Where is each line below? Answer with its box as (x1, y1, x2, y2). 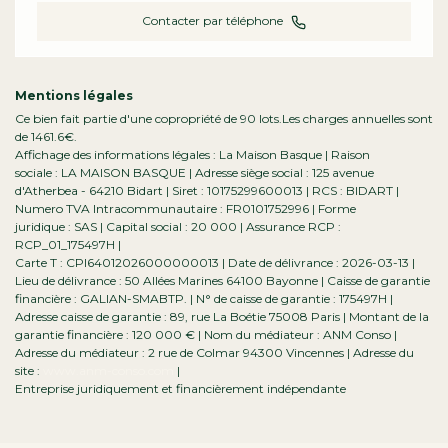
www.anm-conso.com (43, 362, 174, 378)
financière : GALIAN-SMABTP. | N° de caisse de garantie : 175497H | (15, 290, 393, 306)
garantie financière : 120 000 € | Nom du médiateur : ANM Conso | (15, 326, 397, 342)
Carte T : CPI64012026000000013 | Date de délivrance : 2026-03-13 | (15, 254, 415, 270)
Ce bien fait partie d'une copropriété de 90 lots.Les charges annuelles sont (15, 110, 433, 126)
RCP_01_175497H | (15, 236, 121, 252)
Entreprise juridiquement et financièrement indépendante (15, 380, 346, 396)
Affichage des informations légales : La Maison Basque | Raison (15, 146, 370, 162)
